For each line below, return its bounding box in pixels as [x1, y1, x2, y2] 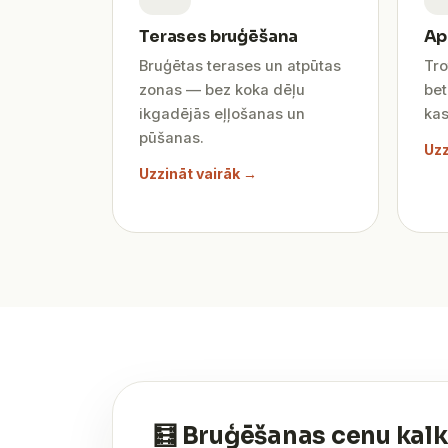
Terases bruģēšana [139, 26, 299, 47]
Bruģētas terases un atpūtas [139, 57, 341, 75]
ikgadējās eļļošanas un [139, 105, 305, 123]
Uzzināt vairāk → [139, 165, 257, 182]
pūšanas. [139, 129, 204, 147]
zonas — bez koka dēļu [139, 81, 305, 99]
